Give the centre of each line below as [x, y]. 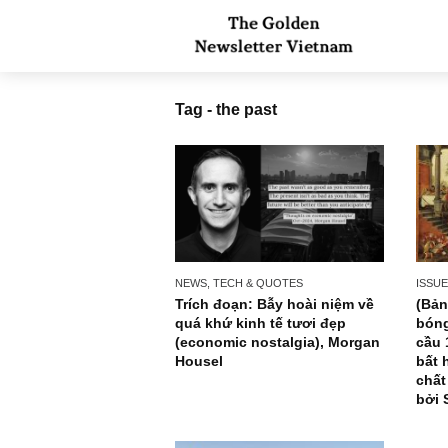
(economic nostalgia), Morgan [308, 379]
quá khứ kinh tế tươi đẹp [289, 358]
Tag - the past [251, 121]
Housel [221, 400]
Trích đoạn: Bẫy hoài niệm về [305, 337]
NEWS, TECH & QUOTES [265, 314]
